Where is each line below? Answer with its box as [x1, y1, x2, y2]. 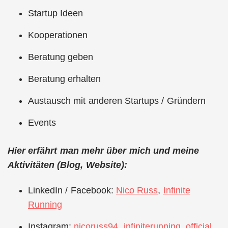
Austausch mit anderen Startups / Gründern [28, 95, 206, 106]
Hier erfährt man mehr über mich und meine [8, 145, 199, 156]
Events [28, 117, 56, 128]
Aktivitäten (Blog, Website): [8, 159, 127, 170]
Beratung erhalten [28, 73, 101, 84]
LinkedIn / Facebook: [28, 185, 116, 195]
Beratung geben [28, 51, 94, 62]
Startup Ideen [28, 8, 110, 18]
